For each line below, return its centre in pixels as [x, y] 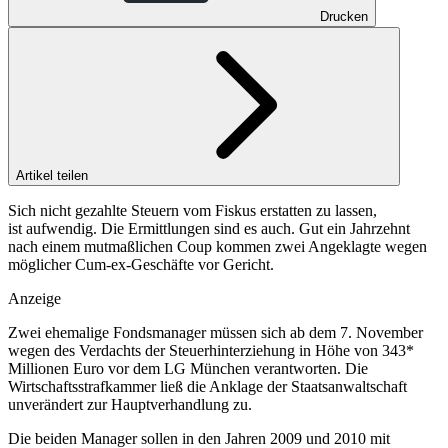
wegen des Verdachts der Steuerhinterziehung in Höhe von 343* [211, 350]
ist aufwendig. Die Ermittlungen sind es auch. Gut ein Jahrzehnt [209, 228]
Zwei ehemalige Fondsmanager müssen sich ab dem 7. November [215, 332]
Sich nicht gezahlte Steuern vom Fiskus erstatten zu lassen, [192, 210]
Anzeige [34, 298]
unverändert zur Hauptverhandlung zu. [130, 404]
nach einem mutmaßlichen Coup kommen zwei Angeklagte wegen [217, 246]
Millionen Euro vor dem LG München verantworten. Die [188, 368]
